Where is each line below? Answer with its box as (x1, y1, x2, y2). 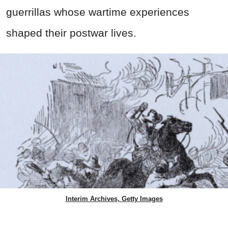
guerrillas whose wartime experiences (6, 6, 189, 18)
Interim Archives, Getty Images (65, 195, 163, 203)
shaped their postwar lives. (6, 26, 136, 39)
